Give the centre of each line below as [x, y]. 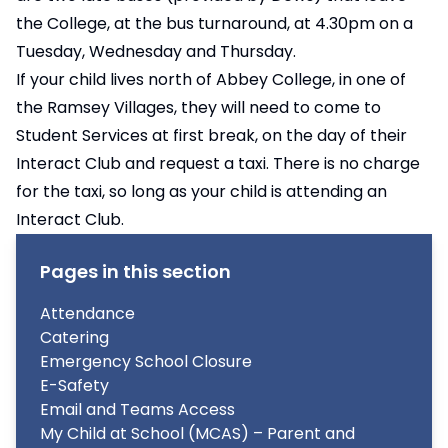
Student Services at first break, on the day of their [211, 135]
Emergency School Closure [146, 361]
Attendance [87, 313]
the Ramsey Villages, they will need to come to [198, 107]
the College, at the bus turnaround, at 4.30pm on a [214, 23]
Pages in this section [135, 271]
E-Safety [74, 385]
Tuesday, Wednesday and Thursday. [156, 51]
